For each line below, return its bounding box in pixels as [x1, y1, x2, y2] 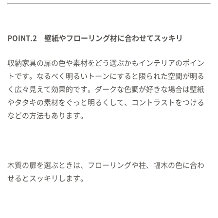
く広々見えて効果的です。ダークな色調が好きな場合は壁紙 [7, 86, 204, 93]
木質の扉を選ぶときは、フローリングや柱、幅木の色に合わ [7, 162, 204, 169]
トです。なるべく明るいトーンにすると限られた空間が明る [7, 73, 204, 80]
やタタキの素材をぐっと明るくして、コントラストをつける [7, 99, 204, 106]
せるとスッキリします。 [7, 175, 88, 182]
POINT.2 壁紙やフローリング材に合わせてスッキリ [7, 35, 183, 42]
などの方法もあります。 [7, 112, 88, 119]
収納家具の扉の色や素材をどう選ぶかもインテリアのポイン [7, 59, 204, 67]
